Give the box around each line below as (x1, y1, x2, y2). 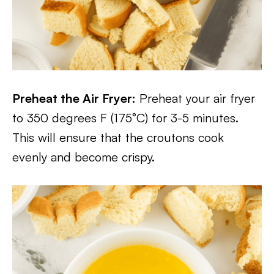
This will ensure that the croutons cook (12, 130, 224, 145)
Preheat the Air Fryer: (12, 91, 136, 106)
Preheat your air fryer (136, 91, 255, 106)
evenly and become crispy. (12, 149, 155, 165)
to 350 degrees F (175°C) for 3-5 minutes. (12, 110, 239, 125)
